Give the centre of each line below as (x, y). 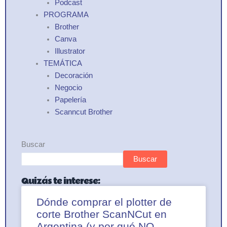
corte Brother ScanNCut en (102, 214)
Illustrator (70, 51)
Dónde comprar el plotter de (104, 202)
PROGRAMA (66, 14)
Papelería (70, 100)
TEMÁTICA (63, 63)
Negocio (68, 87)
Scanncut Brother (83, 112)
